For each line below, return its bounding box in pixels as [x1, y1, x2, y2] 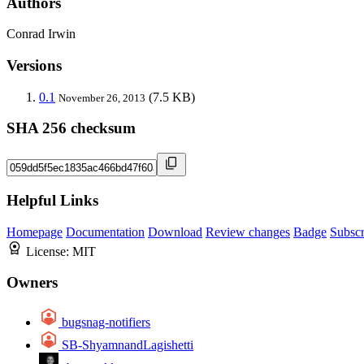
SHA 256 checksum [6, 119, 136, 137]
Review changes [206, 224, 290, 239]
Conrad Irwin [6, 27, 76, 41]
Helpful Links [6, 191, 98, 209]
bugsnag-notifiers [62, 315, 150, 330]
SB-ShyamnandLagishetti [62, 338, 193, 353]
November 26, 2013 [58, 91, 145, 104]
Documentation [66, 224, 145, 239]
